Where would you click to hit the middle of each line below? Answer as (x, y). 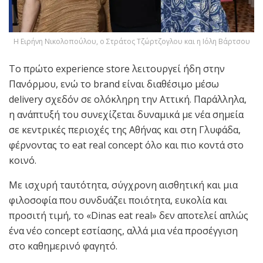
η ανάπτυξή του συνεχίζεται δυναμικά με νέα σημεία (126, 114)
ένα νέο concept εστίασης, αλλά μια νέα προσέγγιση (123, 230)
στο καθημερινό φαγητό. (63, 246)
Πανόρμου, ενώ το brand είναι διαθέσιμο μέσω (114, 84)
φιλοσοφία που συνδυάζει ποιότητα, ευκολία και (118, 200)
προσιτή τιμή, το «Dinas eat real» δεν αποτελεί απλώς (129, 215)
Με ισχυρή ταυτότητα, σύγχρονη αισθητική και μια (123, 185)
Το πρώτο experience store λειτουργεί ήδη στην (117, 68)
